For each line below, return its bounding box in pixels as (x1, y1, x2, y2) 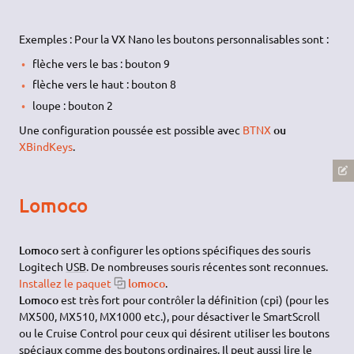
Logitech (19, 259, 66, 274)
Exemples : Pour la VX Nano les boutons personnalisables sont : (19, 32, 330, 47)
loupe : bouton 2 (32, 97, 113, 112)
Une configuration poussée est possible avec (19, 122, 243, 137)
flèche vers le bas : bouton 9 (32, 55, 170, 70)
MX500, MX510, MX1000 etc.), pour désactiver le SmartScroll (19, 309, 321, 324)
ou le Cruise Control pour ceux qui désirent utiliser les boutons (19, 326, 330, 341)
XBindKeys (19, 138, 73, 153)
